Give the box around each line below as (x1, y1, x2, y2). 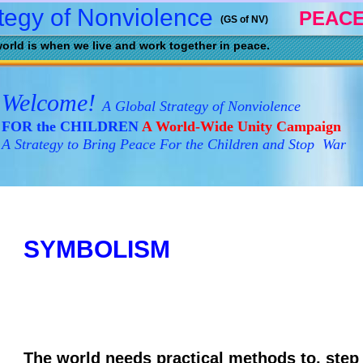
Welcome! (2, 89, 102, 116)
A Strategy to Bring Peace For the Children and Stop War (2, 136, 346, 152)
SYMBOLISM (23, 236, 170, 263)
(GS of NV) (220, 14, 268, 25)
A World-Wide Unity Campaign (139, 118, 341, 135)
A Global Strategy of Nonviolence (102, 98, 301, 114)
